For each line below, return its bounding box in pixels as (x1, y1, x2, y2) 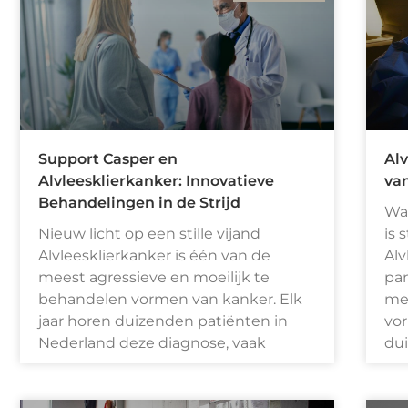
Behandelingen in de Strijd (38, 193, 240, 211)
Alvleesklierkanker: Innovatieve (38, 171, 274, 189)
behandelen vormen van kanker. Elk (38, 290, 302, 308)
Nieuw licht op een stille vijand (38, 224, 260, 242)
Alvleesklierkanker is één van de (38, 246, 270, 264)
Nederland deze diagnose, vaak (38, 333, 266, 352)
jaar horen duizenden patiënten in (38, 311, 288, 330)
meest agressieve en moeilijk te (38, 268, 270, 286)
